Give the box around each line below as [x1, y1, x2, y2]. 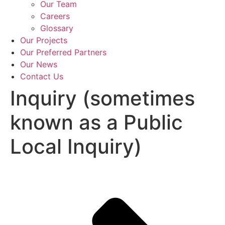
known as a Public [10, 110, 183, 135]
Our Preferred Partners [20, 47, 106, 57]
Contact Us [20, 71, 63, 81]
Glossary [40, 23, 73, 33]
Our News [20, 59, 57, 69]
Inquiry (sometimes [10, 86, 195, 110]
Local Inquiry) [10, 134, 142, 159]
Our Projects [20, 35, 67, 45]
